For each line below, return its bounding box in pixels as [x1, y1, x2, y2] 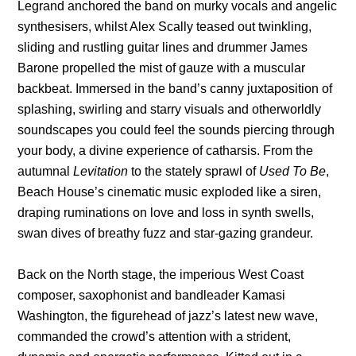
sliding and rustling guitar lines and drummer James [17, 40, 308, 54]
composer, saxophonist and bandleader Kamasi [17, 288, 286, 302]
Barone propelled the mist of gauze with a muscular [17, 60, 306, 75]
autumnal [17, 164, 74, 178]
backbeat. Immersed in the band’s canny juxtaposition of [17, 81, 333, 95]
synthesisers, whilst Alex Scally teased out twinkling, [17, 19, 312, 33]
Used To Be [259, 164, 327, 178]
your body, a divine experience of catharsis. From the [17, 143, 314, 157]
